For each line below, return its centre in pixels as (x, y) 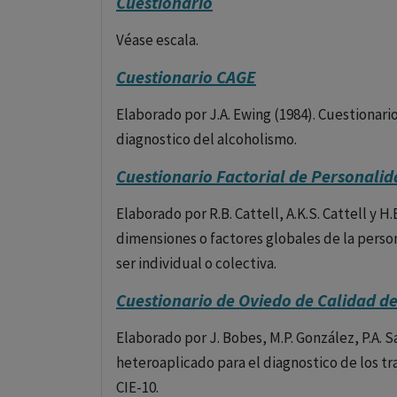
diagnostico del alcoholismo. (206, 139)
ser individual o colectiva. (196, 263)
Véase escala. (157, 40)
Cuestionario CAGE (186, 77)
